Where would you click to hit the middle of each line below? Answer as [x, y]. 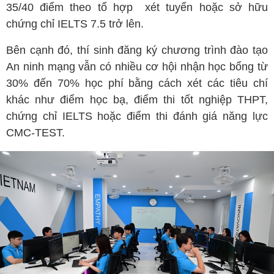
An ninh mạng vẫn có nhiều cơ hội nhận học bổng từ [137, 67]
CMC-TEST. [35, 133]
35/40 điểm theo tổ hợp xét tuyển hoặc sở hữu [137, 7]
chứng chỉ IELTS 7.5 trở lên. [75, 24]
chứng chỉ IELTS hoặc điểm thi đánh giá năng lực [137, 116]
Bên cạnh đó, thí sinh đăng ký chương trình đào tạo [137, 50]
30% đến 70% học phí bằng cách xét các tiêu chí [137, 83]
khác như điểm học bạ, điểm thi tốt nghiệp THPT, [137, 100]
